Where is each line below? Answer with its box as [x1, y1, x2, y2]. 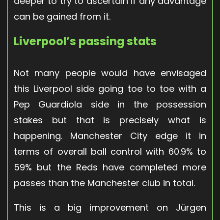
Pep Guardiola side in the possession [14, 98, 206, 110]
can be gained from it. [14, 10, 110, 23]
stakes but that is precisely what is [14, 113, 206, 126]
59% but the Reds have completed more [14, 161, 206, 173]
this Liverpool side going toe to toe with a [14, 82, 206, 95]
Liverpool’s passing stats [14, 33, 157, 49]
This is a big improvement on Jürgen [14, 201, 206, 214]
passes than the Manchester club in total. [14, 176, 195, 189]
